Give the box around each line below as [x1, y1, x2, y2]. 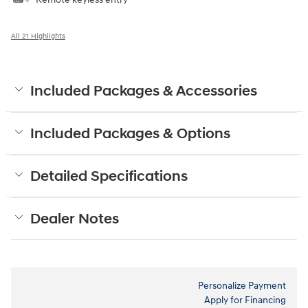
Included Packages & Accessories [30, 82, 257, 101]
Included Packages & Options [30, 125, 230, 144]
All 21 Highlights [11, 32, 65, 41]
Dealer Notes [30, 210, 119, 229]
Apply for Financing [204, 294, 286, 307]
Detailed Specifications [30, 168, 188, 186]
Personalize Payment [198, 280, 286, 292]
